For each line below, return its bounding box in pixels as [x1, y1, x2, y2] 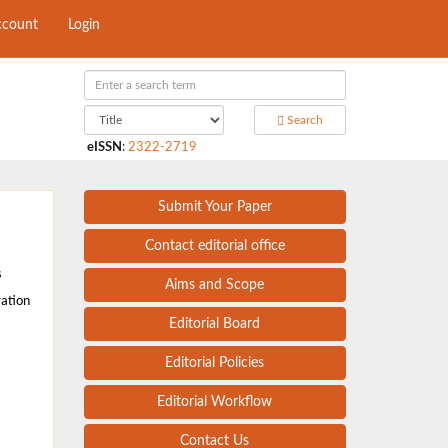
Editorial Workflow [157, 395, 273, 409]
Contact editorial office [144, 239, 285, 253]
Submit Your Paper [157, 200, 272, 214]
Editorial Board [169, 317, 261, 331]
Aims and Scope [165, 278, 265, 292]
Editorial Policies [165, 356, 265, 370]
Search [284, 114, 324, 126]
